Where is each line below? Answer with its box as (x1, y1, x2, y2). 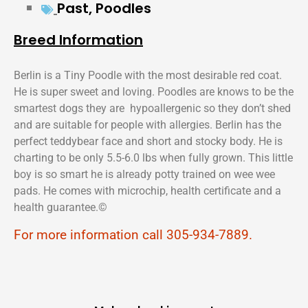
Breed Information (14, 30, 143, 49)
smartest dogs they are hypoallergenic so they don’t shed (14, 101, 291, 115)
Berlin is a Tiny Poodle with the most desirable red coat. (14, 68, 282, 82)
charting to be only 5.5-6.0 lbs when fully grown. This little (14, 151, 293, 164)
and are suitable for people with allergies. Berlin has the (14, 118, 281, 131)
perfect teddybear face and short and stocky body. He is (14, 134, 283, 148)
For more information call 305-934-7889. (14, 226, 252, 243)
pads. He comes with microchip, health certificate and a (14, 184, 281, 197)
